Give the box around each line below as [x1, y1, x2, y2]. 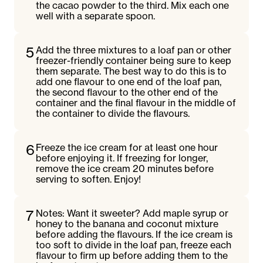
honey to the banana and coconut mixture [36, 218, 219, 230]
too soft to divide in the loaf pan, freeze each [36, 239, 232, 251]
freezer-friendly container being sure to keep [36, 55, 232, 66]
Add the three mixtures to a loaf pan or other [36, 44, 232, 56]
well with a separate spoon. [36, 10, 156, 22]
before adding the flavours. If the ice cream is [36, 228, 233, 240]
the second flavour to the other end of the [36, 86, 218, 98]
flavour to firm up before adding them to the [36, 249, 228, 261]
